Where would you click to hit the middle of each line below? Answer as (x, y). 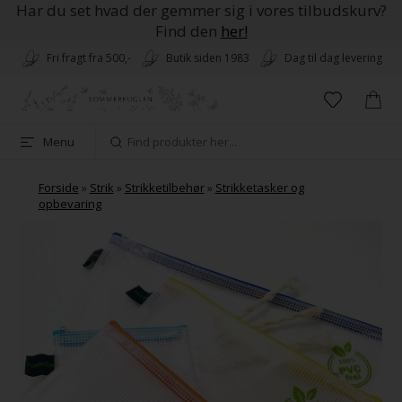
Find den (188, 31)
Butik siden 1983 (207, 58)
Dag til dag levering (333, 58)
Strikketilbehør (164, 188)
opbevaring (70, 204)
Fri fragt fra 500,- (88, 58)
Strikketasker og (259, 188)
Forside (58, 188)
